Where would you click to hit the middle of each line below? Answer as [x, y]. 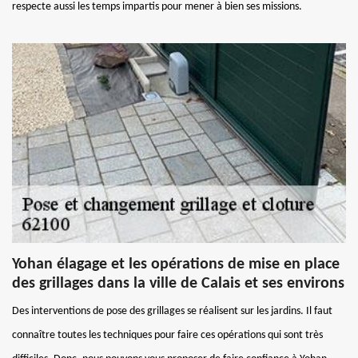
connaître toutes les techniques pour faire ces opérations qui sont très [167, 335]
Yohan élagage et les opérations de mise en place [176, 264]
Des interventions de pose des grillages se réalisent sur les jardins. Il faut [172, 311]
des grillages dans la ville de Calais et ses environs [178, 283]
